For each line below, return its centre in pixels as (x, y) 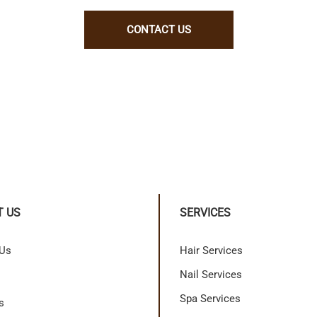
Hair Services (211, 250)
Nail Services (211, 274)
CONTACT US (158, 29)
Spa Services (210, 298)
